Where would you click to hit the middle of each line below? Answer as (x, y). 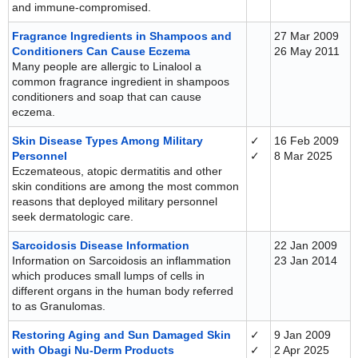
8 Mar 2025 (303, 156)
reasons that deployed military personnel (115, 201)
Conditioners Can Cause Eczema (101, 51)
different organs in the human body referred (123, 291)
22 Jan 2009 (306, 245)
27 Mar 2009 (306, 36)
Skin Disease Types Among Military (107, 141)
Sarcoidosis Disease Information (101, 245)
